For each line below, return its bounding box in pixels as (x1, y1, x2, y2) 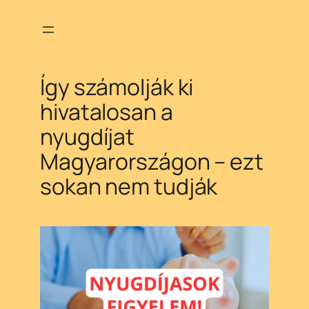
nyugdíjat (40, 121, 135, 152)
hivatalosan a (40, 97, 173, 128)
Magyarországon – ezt (40, 146, 263, 177)
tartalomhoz (5, 54, 74, 73)
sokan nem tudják (40, 171, 218, 202)
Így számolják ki (40, 72, 194, 103)
